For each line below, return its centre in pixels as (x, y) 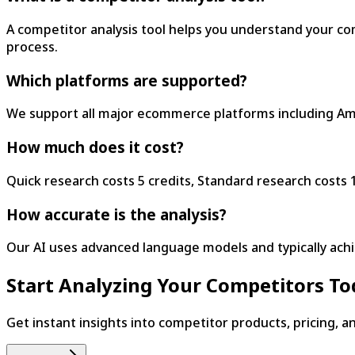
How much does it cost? (95, 147)
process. (32, 46)
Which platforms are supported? (127, 80)
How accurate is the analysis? (116, 214)
